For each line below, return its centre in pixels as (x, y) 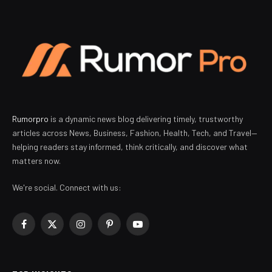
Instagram (99, 229)
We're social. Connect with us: (67, 187)
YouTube (152, 229)
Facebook (41, 229)
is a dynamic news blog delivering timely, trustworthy (146, 118)
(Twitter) (67, 242)
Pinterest (126, 229)
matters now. (36, 160)
